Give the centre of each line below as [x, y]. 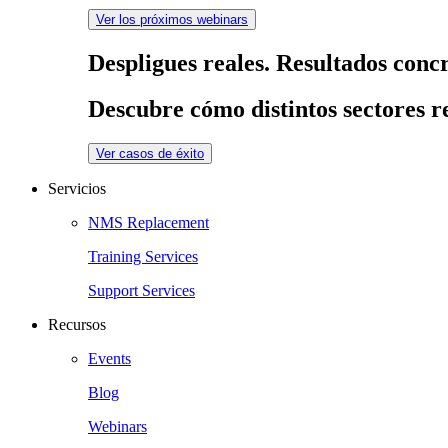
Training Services [143, 257]
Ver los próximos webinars [172, 19]
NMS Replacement [148, 223]
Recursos [77, 325]
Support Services [141, 291]
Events [109, 359]
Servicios [77, 189]
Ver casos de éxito [150, 154]
